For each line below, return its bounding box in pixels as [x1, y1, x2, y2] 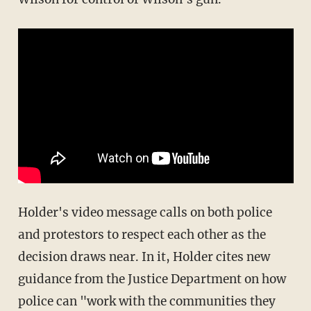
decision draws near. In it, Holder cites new [17, 249, 270, 265]
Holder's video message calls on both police [17, 205, 272, 221]
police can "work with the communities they [17, 294, 276, 310]
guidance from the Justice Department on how [17, 271, 286, 287]
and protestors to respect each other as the [17, 227, 266, 243]
